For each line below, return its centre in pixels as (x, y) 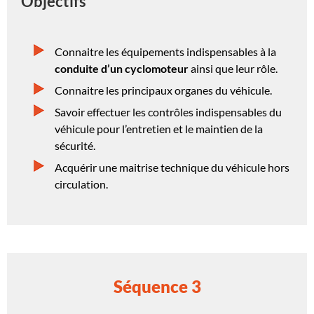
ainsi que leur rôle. (233, 69)
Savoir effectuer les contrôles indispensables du (168, 112)
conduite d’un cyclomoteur (122, 69)
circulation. (81, 184)
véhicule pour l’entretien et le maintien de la (159, 129)
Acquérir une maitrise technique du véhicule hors (172, 168)
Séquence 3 (157, 287)
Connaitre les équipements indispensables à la (165, 52)
